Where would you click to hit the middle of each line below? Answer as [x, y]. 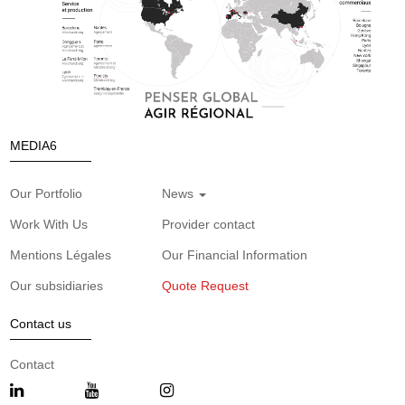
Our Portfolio [47, 194]
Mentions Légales [61, 255]
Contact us [41, 324]
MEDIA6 [34, 146]
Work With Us [49, 225]
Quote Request [206, 286]
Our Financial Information [235, 255]
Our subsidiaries [57, 286]
